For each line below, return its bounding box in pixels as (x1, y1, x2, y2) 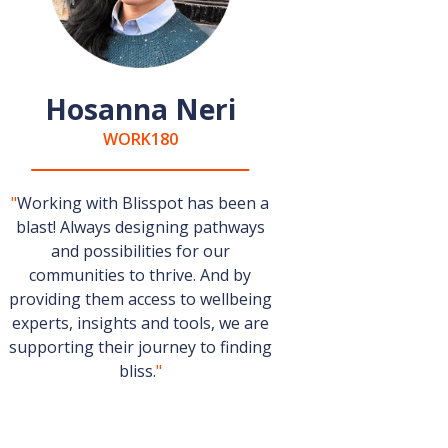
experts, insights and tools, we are (11, 312, 269, 334)
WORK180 (102, 128, 178, 150)
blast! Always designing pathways (15, 216, 265, 238)
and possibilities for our (50, 240, 230, 262)
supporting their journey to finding (8, 336, 272, 358)
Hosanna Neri (44, 90, 236, 128)
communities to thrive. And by (29, 264, 251, 286)
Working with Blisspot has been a (17, 192, 269, 214)
